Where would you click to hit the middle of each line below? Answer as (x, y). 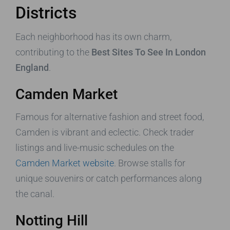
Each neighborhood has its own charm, (93, 36)
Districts (46, 13)
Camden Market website (65, 163)
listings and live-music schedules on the (95, 147)
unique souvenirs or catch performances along (109, 178)
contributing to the (53, 52)
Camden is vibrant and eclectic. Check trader (105, 132)
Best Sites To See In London (149, 52)
